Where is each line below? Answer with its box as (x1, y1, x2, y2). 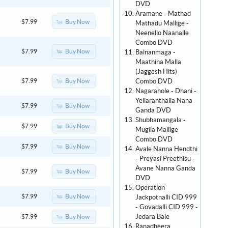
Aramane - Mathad (135, 10, 191, 17)
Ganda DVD (135, 107, 171, 114)
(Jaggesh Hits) (135, 68, 177, 75)
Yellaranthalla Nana (135, 97, 192, 104)
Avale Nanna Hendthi (135, 146, 197, 153)
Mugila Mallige (135, 126, 178, 133)
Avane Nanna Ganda (135, 165, 195, 172)
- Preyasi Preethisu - (135, 155, 195, 162)
